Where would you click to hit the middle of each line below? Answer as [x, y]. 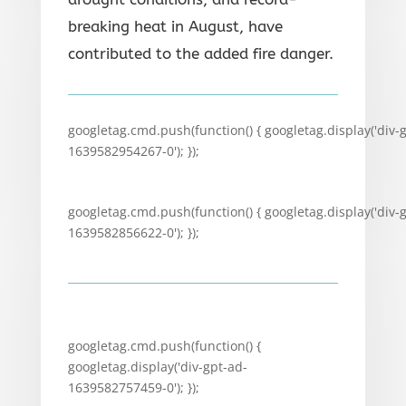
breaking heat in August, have [175, 27]
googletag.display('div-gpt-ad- [157, 367]
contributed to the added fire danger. [200, 54]
